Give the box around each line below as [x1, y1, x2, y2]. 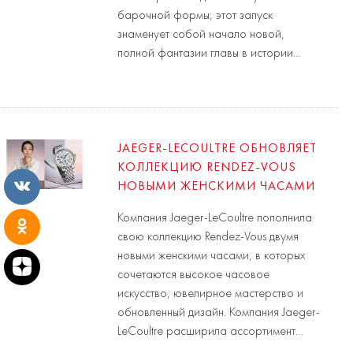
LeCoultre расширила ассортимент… [117, 325, 304, 338]
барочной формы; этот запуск [117, 9, 273, 22]
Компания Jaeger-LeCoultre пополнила [117, 211, 313, 225]
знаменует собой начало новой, [117, 28, 285, 41]
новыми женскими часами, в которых [117, 249, 306, 262]
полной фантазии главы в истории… [117, 46, 302, 60]
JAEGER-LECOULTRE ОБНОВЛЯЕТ [117, 142, 318, 155]
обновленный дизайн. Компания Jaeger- [117, 306, 321, 319]
